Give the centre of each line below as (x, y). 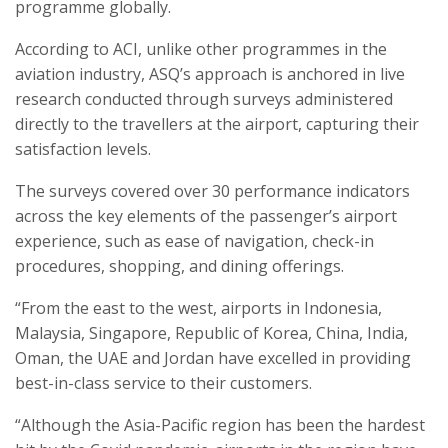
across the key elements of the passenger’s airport (206, 216)
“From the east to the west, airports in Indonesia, (198, 308)
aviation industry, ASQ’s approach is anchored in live (210, 74)
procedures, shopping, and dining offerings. (179, 266)
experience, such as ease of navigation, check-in (194, 241)
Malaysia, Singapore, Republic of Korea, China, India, (211, 333)
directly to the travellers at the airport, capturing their (217, 124)
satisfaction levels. (83, 149)
